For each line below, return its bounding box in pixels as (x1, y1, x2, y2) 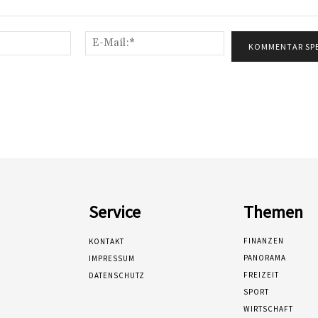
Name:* (70, 31, 106, 44)
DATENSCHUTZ (89, 270, 146, 280)
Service (89, 200, 141, 223)
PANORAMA (243, 252, 286, 263)
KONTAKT (89, 236, 125, 246)
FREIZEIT (243, 269, 279, 280)
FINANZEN (243, 235, 284, 246)
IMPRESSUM (89, 253, 136, 263)
